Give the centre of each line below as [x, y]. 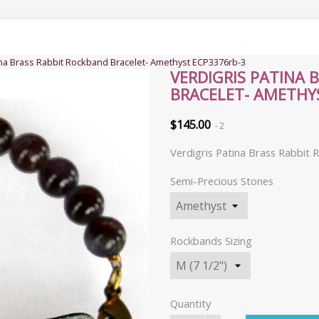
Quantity [190, 303]
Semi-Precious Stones [222, 181]
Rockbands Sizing [211, 240]
